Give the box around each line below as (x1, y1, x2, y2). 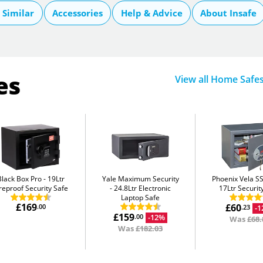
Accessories (52, 6, 103, 19)
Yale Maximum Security (102, 173, 179, 184)
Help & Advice (120, 6, 183, 19)
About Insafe (200, 6, 257, 19)
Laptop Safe (121, 192, 160, 203)
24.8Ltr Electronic (114, 183, 171, 193)
